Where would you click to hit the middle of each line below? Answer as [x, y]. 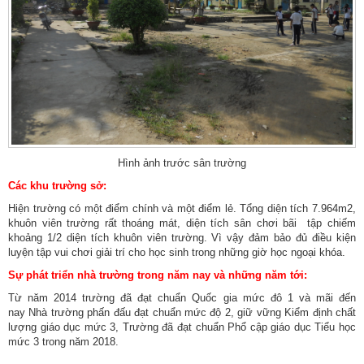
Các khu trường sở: [57, 186]
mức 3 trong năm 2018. [63, 342]
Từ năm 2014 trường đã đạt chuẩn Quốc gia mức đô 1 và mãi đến [182, 298]
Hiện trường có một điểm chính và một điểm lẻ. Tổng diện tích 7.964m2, [182, 209]
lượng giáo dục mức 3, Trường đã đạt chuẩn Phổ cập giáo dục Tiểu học [182, 327]
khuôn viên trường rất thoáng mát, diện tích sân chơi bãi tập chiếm [182, 223]
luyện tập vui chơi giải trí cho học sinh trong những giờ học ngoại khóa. [177, 253]
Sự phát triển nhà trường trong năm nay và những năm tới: [158, 275]
